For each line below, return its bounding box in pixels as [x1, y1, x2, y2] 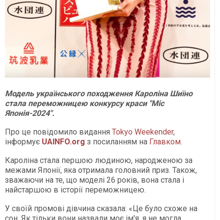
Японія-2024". [5, 109, 55, 118]
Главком [149, 137, 181, 147]
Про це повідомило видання [5, 127, 112, 137]
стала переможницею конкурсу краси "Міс [5, 99, 164, 109]
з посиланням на [85, 137, 149, 147]
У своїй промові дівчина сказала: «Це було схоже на [5, 204, 197, 214]
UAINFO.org [42, 137, 85, 147]
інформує [5, 137, 42, 147]
